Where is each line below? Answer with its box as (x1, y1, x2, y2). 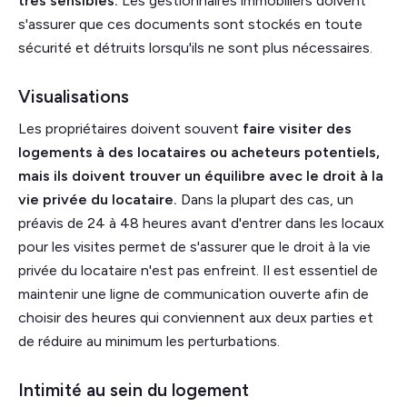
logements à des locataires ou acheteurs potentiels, (18, 143, 380, 161)
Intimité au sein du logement (18, 379, 249, 401)
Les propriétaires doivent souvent (18, 119, 243, 137)
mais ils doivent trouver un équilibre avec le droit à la (18, 166, 383, 184)
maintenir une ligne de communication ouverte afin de (18, 284, 369, 303)
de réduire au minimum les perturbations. (18, 332, 280, 350)
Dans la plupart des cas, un (177, 190, 353, 208)
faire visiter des (243, 119, 352, 137)
